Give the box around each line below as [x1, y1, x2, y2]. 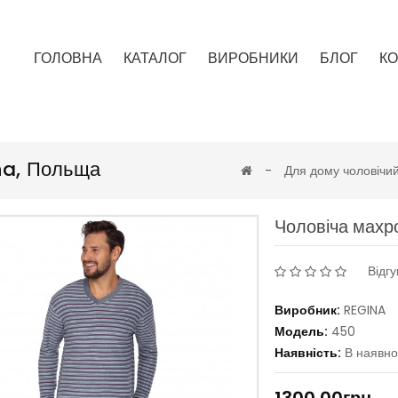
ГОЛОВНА [33, 48, 102, 68]
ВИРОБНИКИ [207, 48, 298, 68]
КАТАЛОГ [123, 48, 187, 68]
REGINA [344, 300, 386, 319]
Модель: [275, 322, 328, 340]
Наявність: [275, 343, 341, 362]
